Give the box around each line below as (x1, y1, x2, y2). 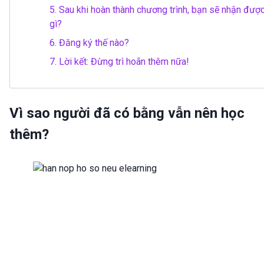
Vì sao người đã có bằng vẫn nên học (9, 105, 245, 122)
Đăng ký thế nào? (57, 37, 129, 49)
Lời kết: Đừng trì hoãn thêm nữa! (57, 56, 189, 68)
